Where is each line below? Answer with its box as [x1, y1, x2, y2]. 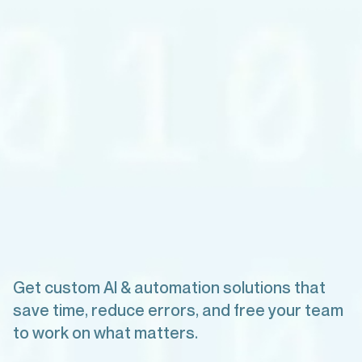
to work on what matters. [13, 322, 198, 343]
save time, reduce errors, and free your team [13, 300, 343, 320]
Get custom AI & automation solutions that [13, 277, 326, 297]
